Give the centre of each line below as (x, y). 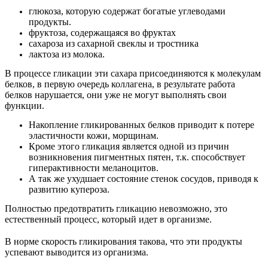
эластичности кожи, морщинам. (94, 136)
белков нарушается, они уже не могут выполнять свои (116, 95)
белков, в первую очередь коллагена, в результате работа (120, 84)
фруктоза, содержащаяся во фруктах (102, 33)
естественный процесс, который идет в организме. (108, 220)
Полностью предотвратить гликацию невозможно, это (116, 209)
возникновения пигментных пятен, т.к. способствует (137, 157)
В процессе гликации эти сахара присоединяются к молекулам (133, 74)
